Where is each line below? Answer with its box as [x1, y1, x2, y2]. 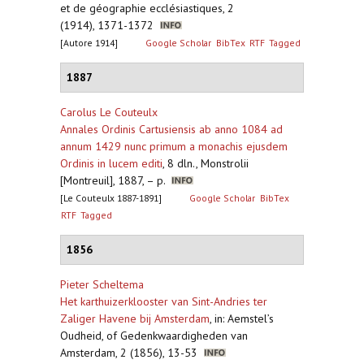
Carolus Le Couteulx [60, 105, 158, 119]
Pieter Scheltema [60, 277, 144, 292]
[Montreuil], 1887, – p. [60, 173, 171, 188]
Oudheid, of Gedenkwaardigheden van [60, 328, 248, 343]
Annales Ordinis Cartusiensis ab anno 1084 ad [60, 122, 283, 136]
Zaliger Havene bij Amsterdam [60, 311, 210, 326]
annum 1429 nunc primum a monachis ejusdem [60, 139, 288, 154]
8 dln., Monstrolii [167, 156, 249, 171]
